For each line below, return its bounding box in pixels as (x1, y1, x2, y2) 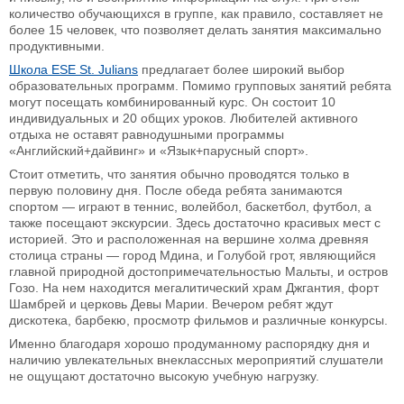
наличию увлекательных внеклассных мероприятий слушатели (9, 353, 383, 368)
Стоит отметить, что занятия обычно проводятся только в (9, 167, 349, 182)
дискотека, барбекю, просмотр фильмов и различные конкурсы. (9, 313, 388, 328)
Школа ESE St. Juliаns (9, 62, 138, 78)
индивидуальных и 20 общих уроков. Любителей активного (9, 111, 358, 126)
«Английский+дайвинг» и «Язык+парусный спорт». (9, 143, 308, 159)
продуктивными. (9, 39, 105, 54)
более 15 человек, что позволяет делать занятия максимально (9, 23, 381, 38)
